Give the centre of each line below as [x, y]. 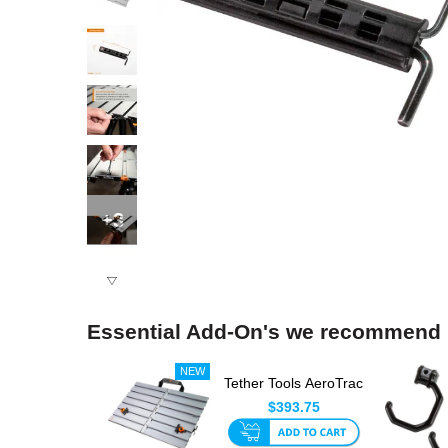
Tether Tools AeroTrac [294, 383]
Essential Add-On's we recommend [264, 332]
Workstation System [293, 403]
